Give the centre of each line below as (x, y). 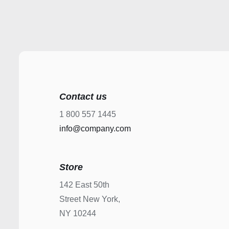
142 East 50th (85, 185)
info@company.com (95, 129)
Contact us (83, 97)
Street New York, (90, 199)
